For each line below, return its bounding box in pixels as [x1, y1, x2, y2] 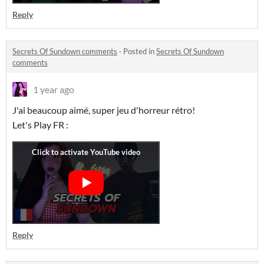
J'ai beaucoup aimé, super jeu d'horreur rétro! [12, 104, 197, 115]
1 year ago [33, 84, 74, 95]
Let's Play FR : [12, 119, 70, 130]
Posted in [123, 47, 156, 56]
